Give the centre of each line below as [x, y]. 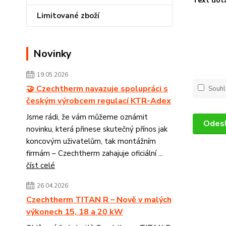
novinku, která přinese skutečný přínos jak [97, 129]
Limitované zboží [68, 16]
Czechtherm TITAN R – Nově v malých [99, 200]
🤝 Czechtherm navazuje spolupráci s [97, 89]
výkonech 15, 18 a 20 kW [75, 212]
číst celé [41, 165]
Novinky [52, 54]
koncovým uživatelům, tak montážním [91, 141]
